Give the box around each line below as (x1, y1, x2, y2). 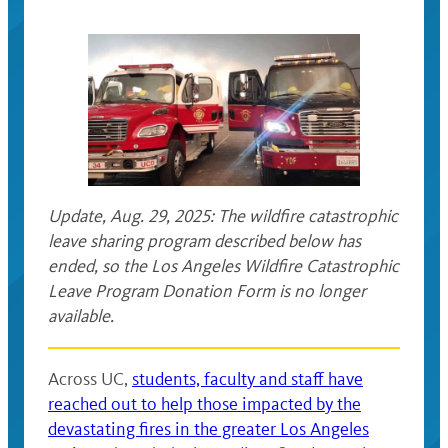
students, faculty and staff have (132, 368, 363, 391)
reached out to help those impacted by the (48, 393, 361, 416)
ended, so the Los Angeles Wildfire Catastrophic (48, 255, 399, 278)
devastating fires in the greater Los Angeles (48, 418, 369, 441)
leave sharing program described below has (48, 230, 361, 253)
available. (48, 305, 114, 328)
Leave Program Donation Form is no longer (48, 280, 366, 303)
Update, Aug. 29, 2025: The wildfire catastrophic (48, 205, 398, 228)
